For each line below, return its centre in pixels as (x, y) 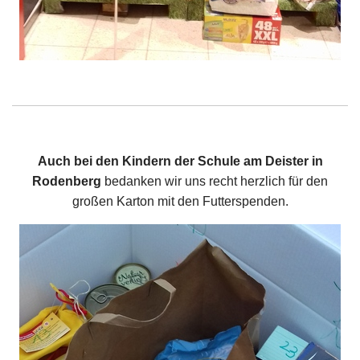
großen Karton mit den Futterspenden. (180, 201)
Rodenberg (67, 181)
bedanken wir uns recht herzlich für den (215, 181)
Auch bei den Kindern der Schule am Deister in (180, 161)
